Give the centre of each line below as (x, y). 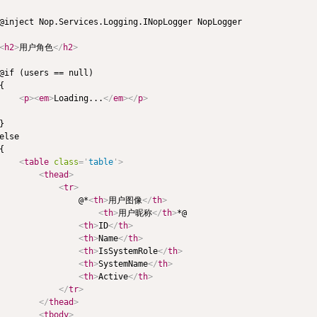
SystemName (123, 264)
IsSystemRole (128, 251)
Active (113, 276)
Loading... (78, 98)
